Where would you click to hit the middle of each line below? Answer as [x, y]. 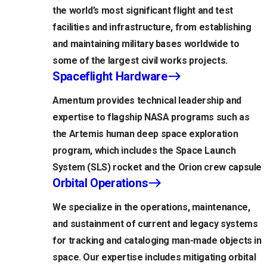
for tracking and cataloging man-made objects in [157, 241]
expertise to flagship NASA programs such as [151, 117]
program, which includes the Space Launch [144, 151]
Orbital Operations [100, 183]
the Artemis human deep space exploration [145, 134]
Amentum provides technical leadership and [147, 101]
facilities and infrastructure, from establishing [152, 27]
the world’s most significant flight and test [143, 11]
